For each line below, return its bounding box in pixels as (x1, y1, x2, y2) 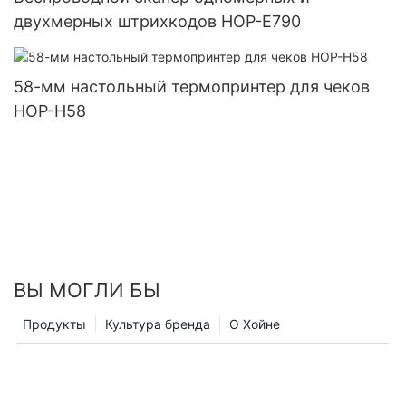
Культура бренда (105, 315, 210, 332)
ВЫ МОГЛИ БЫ (14, 277, 160, 302)
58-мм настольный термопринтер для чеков (14, 76, 370, 96)
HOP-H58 (14, 101, 86, 121)
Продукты (23, 315, 86, 332)
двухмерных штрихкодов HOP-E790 (14, 11, 301, 31)
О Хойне (229, 315, 280, 332)
